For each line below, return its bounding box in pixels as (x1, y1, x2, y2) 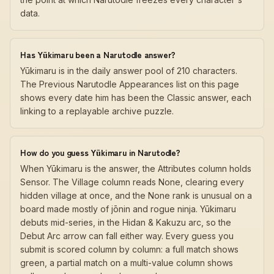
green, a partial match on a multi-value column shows (20, 257, 233, 268)
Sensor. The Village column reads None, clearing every (20, 177, 244, 187)
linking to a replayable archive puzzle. (20, 106, 174, 116)
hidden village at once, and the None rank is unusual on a (20, 190, 252, 201)
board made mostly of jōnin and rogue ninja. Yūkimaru (20, 204, 236, 214)
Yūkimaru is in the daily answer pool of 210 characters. (20, 65, 237, 76)
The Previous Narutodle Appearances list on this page (20, 79, 239, 89)
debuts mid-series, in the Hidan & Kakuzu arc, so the (20, 217, 231, 228)
